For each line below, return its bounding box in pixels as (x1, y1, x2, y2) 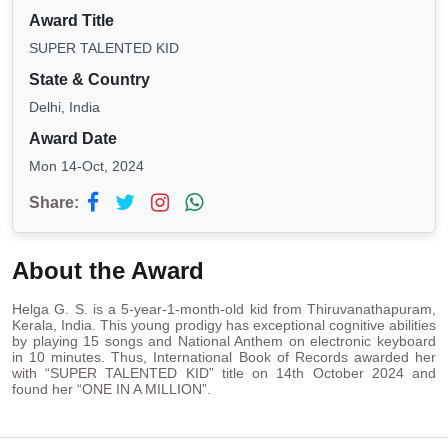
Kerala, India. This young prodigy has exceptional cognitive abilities (12, 317, 436, 334)
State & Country (29, 71, 150, 89)
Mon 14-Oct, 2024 (29, 158, 144, 175)
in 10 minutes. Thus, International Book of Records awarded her (12, 349, 436, 366)
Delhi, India (29, 99, 100, 116)
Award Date (29, 130, 117, 148)
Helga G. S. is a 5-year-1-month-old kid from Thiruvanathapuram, (12, 301, 436, 318)
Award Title (29, 12, 114, 30)
